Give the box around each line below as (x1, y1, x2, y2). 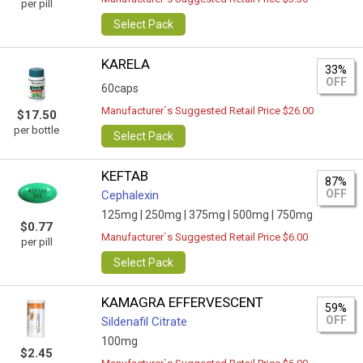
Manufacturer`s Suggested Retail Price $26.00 (101, 105, 314, 117)
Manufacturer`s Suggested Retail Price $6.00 (101, 231, 309, 243)
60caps (101, 82, 139, 95)
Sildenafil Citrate (101, 314, 188, 329)
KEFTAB (101, 168, 149, 184)
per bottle (14, 124, 59, 136)
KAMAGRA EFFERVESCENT (101, 294, 264, 310)
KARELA (101, 56, 151, 72)
